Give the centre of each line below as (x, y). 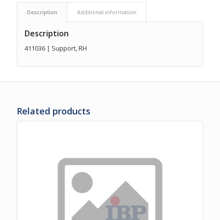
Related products (53, 111)
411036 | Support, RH (55, 48)
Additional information (107, 12)
